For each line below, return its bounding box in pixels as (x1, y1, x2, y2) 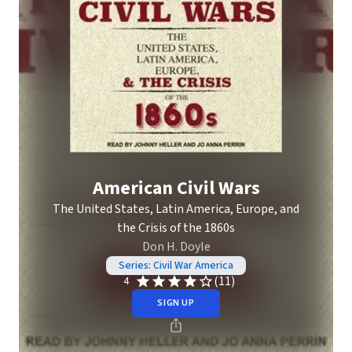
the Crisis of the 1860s (117, 219, 235, 236)
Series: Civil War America (119, 258, 233, 273)
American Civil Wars (92, 174, 260, 202)
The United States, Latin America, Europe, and (53, 200, 299, 218)
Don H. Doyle (141, 238, 211, 255)
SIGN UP (157, 296, 195, 310)
